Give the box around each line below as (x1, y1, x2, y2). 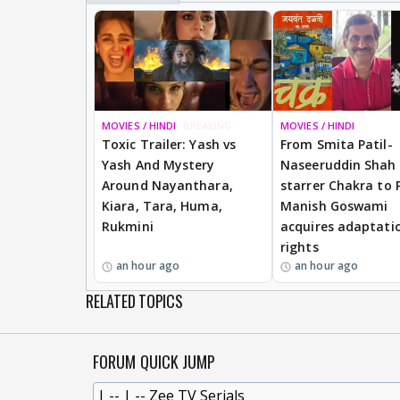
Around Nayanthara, (102, 176, 233, 194)
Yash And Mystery (102, 155, 215, 173)
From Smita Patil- (280, 135, 393, 153)
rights (280, 237, 319, 255)
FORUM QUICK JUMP (93, 349, 216, 373)
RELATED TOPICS (86, 288, 183, 312)
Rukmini (102, 217, 154, 235)
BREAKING (183, 118, 232, 132)
